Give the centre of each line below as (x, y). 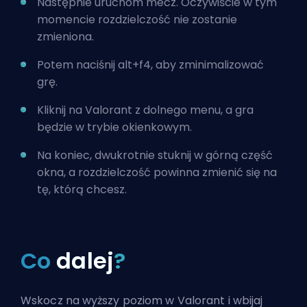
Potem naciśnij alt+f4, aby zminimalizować (150, 64)
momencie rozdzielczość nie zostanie (137, 19)
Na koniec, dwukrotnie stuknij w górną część (155, 155)
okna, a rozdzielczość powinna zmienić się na (157, 172)
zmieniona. (65, 36)
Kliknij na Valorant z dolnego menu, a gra (145, 110)
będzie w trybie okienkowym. (114, 127)
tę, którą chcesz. (82, 189)
